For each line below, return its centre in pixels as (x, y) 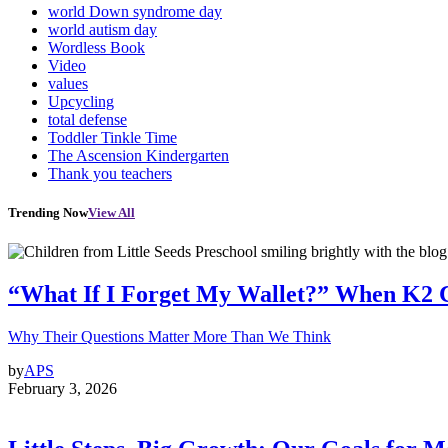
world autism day (102, 29)
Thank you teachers (110, 173)
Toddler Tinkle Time (112, 137)
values (68, 83)
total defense (87, 119)
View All (111, 213)
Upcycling (81, 101)
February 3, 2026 (62, 389)
